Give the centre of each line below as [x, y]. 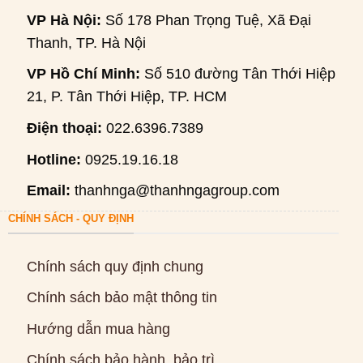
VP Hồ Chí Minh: [83, 74]
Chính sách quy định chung [115, 266]
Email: [48, 191]
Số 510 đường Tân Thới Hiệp [237, 74]
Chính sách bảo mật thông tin [122, 298]
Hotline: [53, 159]
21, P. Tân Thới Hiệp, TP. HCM [126, 97]
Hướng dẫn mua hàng [98, 329]
